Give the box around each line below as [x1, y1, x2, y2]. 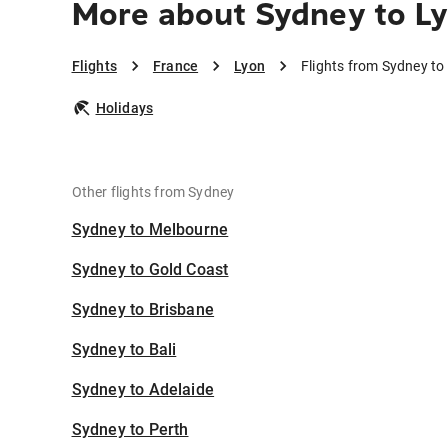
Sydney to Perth [71, 420, 189, 440]
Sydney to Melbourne [71, 220, 229, 240]
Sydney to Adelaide [71, 380, 215, 400]
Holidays [95, 100, 154, 117]
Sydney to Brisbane [71, 300, 215, 320]
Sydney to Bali [71, 340, 177, 360]
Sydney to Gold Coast [71, 260, 229, 280]
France [152, 58, 199, 75]
